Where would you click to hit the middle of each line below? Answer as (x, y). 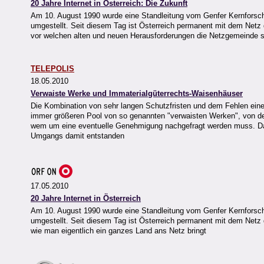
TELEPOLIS (52, 69)
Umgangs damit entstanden (77, 136)
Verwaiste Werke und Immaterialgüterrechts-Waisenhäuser (137, 94)
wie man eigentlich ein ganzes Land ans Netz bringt (118, 231)
